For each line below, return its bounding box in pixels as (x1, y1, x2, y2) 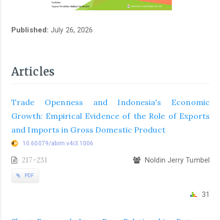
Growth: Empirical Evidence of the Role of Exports (11, 110, 210, 121)
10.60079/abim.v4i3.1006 (23, 139, 94, 147)
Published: (11, 26, 51, 34)
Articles (11, 65, 55, 79)
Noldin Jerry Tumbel (143, 156, 210, 164)
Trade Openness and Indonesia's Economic (11, 97, 210, 107)
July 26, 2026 (51, 26, 93, 34)
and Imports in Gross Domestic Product (11, 124, 165, 135)
